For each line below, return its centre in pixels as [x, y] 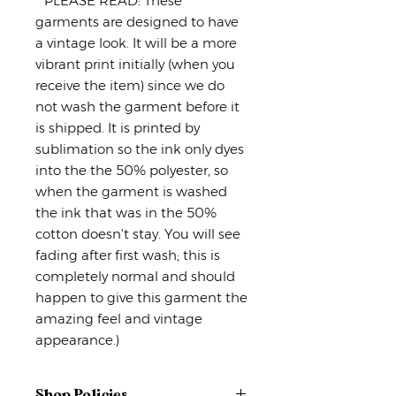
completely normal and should [135, 276]
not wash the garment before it [137, 106]
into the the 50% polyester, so [132, 170]
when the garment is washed [131, 191]
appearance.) [77, 339]
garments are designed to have [137, 21]
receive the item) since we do [130, 85]
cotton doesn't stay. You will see [138, 233]
